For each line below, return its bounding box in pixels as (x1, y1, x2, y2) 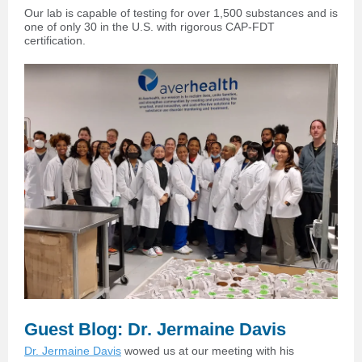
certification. (24, 34, 86, 47)
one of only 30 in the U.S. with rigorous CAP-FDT (24, 20, 275, 33)
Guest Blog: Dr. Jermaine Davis (24, 319, 286, 339)
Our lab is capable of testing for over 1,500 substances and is (24, 6, 338, 19)
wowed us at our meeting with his (124, 344, 294, 357)
